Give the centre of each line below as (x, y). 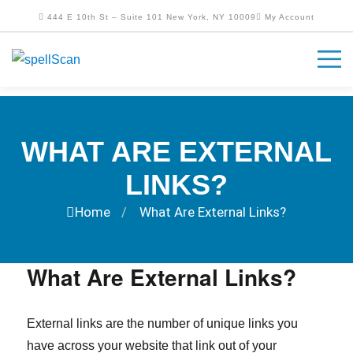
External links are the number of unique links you (163, 323)
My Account (288, 17)
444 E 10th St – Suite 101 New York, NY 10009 (150, 17)
